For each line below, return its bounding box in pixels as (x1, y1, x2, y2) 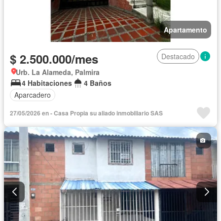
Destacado (161, 51, 195, 61)
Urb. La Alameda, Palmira (16, 67, 100, 77)
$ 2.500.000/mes (10, 50, 98, 67)
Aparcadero (14, 90, 51, 100)
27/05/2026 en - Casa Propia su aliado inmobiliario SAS (10, 108, 163, 117)
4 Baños (84, 77, 111, 88)
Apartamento (164, 24, 207, 35)
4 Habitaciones (22, 77, 72, 88)
